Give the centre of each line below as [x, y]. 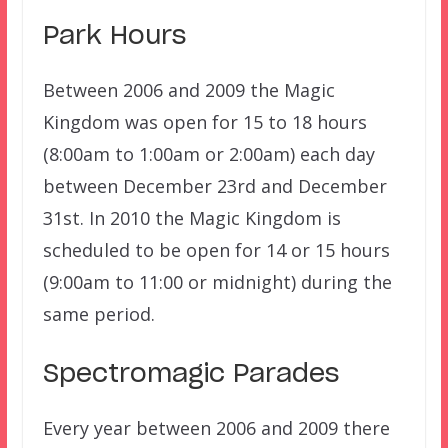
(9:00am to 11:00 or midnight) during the [217, 281]
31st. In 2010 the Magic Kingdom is [191, 217]
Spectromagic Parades [190, 374]
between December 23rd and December [214, 185]
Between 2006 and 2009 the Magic [188, 89]
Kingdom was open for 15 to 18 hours [204, 121]
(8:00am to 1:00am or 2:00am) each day [208, 153]
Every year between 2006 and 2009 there [216, 427]
